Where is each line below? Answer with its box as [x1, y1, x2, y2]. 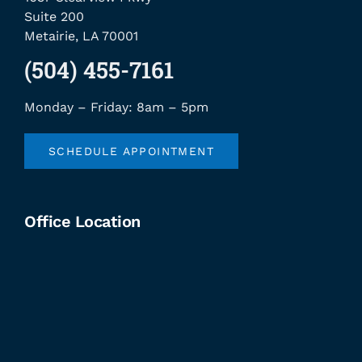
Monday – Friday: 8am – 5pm [24, 99, 208, 115]
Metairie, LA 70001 [24, 27, 138, 44]
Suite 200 [24, 8, 84, 24]
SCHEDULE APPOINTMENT [48, 144, 214, 158]
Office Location [24, 211, 141, 231]
